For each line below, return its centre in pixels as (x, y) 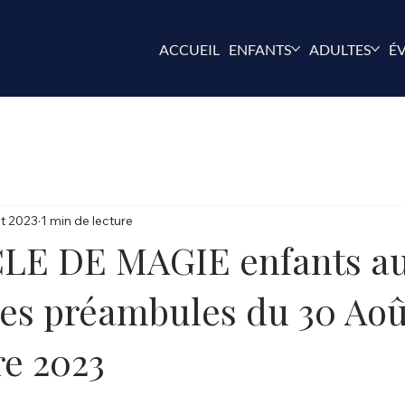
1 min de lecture (87, 220)
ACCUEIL (190, 49)
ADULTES (340, 49)
